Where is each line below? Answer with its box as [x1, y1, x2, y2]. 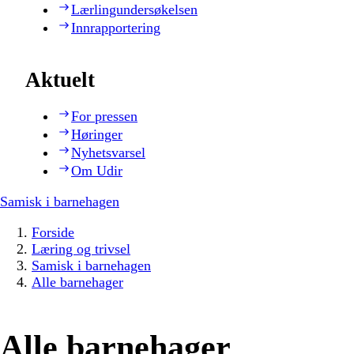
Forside [32, 224, 74, 241]
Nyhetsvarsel [71, 145, 145, 161]
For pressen [71, 108, 137, 125]
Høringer [71, 126, 122, 143]
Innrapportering [71, 19, 160, 36]
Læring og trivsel [32, 241, 130, 258]
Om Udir [71, 163, 122, 179]
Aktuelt [25, 68, 95, 92]
